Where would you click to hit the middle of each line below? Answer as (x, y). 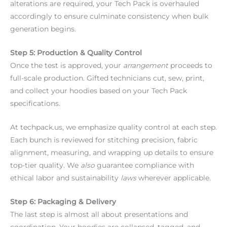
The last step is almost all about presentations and (99, 214)
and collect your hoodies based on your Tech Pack (99, 91)
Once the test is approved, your (67, 66)
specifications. (35, 104)
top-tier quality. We (45, 165)
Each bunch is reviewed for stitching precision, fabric (104, 140)
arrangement (146, 66)
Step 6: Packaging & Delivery (63, 201)
